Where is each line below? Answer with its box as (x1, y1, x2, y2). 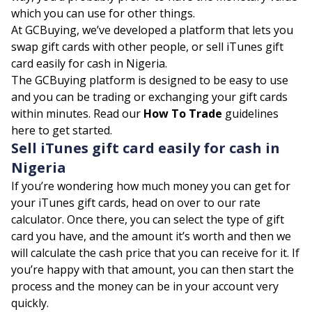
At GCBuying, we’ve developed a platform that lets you (11, 22, 293, 38)
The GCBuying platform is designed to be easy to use (11, 72, 288, 88)
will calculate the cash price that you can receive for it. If (11, 245, 299, 261)
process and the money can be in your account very (11, 279, 279, 295)
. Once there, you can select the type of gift (62, 212, 284, 228)
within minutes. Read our (11, 106, 143, 122)
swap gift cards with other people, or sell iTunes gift (11, 39, 283, 55)
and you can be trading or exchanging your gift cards (11, 89, 288, 105)
